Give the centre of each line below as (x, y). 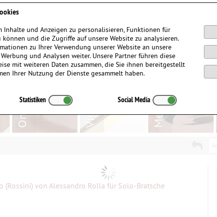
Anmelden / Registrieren (162, 7)
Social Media (134, 100)
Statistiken (33, 100)
